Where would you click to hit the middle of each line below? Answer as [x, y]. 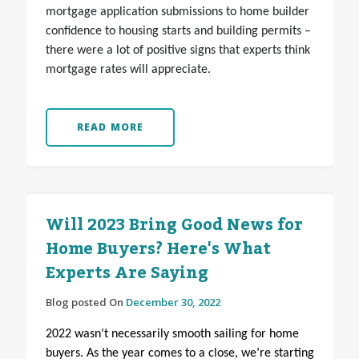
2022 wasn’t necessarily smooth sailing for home [172, 335]
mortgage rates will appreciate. [128, 70]
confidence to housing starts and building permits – [178, 32]
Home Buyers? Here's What [158, 250]
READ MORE [110, 127]
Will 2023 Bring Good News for [174, 226]
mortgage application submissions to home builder [177, 12]
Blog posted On [85, 303]
